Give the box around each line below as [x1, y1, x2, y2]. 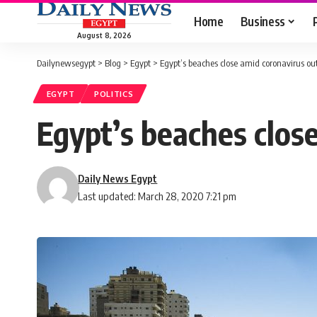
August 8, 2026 [76, 30, 132, 40]
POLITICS [93, 88, 134, 100]
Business [240, 13, 285, 29]
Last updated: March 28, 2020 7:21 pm [78, 190, 237, 203]
